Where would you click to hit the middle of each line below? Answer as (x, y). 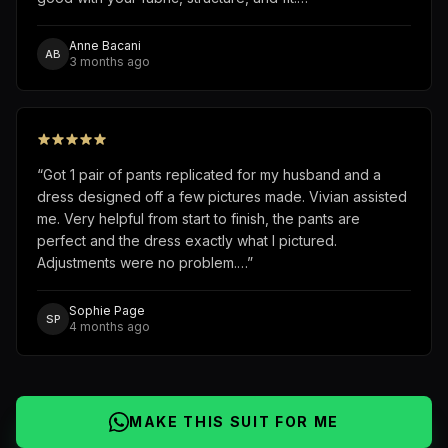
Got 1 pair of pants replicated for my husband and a (212, 175)
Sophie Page (107, 311)
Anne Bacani (105, 46)
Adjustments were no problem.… (142, 263)
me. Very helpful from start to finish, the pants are (198, 219)
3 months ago (109, 62)
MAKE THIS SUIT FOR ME (234, 422)
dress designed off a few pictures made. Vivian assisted (222, 197)
